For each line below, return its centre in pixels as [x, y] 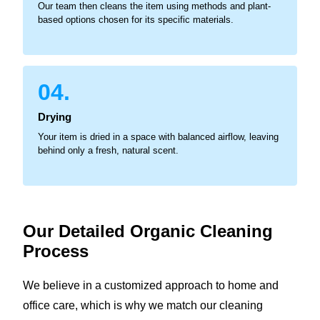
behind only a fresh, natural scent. [108, 150]
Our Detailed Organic [111, 231]
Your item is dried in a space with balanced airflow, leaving [158, 136]
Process [56, 251]
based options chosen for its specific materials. [136, 19]
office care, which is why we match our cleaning [143, 305]
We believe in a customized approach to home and [151, 285]
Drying [55, 116]
